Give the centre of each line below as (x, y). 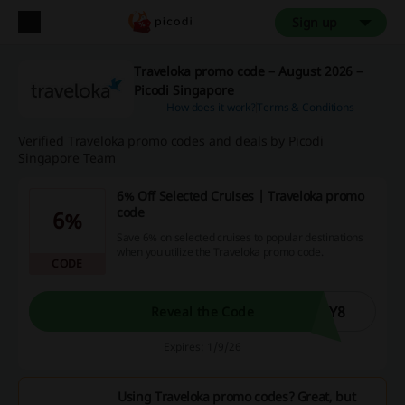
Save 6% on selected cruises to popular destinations (240, 237)
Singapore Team (67, 158)
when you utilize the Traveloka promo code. (220, 251)
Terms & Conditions (306, 107)
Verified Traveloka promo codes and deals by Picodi (171, 141)
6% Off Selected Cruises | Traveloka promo (240, 196)
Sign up (315, 22)
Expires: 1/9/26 (202, 347)
